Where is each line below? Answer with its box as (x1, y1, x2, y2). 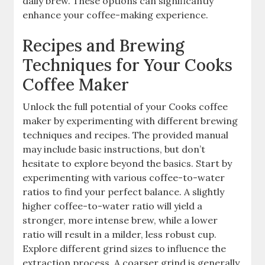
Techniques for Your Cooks (22, 54, 233, 76)
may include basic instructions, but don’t (22, 143, 206, 156)
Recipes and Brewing (22, 35, 185, 57)
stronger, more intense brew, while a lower (22, 214, 218, 227)
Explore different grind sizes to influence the (22, 243, 227, 255)
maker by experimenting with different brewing (22, 115, 238, 127)
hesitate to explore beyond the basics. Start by (22, 157, 232, 170)
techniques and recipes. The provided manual (22, 129, 229, 141)
